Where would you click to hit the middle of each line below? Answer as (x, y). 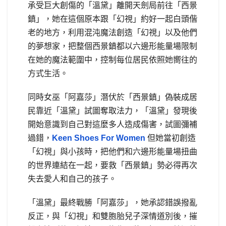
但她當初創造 (171, 138)
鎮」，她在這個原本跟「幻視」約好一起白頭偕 (112, 19)
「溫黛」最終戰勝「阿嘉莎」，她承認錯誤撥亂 (112, 203)
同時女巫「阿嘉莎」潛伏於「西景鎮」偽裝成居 (112, 97)
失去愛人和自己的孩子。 (72, 179)
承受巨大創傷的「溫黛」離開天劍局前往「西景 (112, 6)
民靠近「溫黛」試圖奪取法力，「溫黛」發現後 (112, 111)
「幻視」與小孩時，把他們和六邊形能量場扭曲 (112, 152)
